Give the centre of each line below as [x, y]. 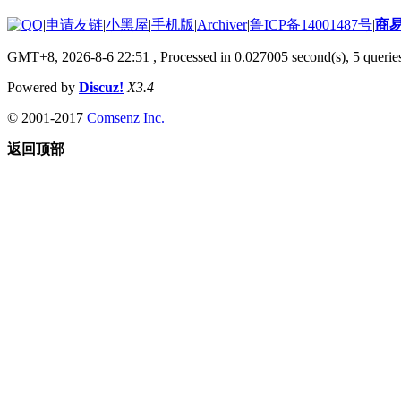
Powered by [43, 87]
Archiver [222, 24]
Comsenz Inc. [126, 117]
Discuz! [101, 87]
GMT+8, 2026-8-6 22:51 [78, 56]
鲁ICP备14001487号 [311, 24]
